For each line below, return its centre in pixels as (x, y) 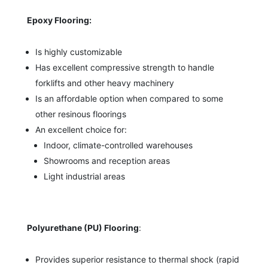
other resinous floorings (80, 114)
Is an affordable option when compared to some (129, 98)
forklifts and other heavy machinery (104, 83)
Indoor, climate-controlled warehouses (118, 145)
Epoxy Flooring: (59, 20)
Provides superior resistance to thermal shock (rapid (137, 259)
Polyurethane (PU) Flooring (83, 227)
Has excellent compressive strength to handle (124, 67)
